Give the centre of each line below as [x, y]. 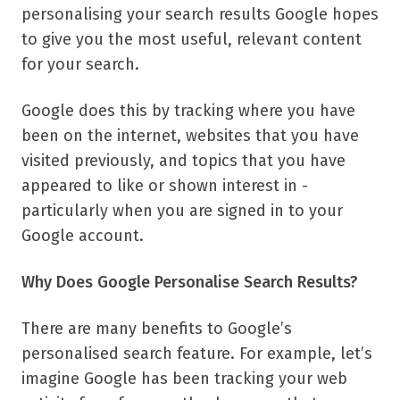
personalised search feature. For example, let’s [197, 353]
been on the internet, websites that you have [190, 135]
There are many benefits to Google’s [157, 328]
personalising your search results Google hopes [200, 14]
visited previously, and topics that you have [183, 160]
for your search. [80, 64]
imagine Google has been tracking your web [184, 378]
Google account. [83, 235]
